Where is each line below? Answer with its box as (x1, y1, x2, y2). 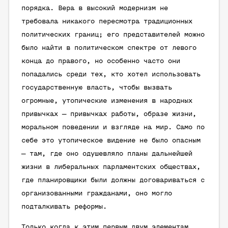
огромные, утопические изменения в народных (21, 97, 192, 105)
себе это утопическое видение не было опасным (21, 137, 201, 145)
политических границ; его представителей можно (21, 31, 205, 39)
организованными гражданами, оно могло (21, 190, 172, 197)
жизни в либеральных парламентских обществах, (21, 163, 201, 171)
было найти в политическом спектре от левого (21, 44, 196, 52)
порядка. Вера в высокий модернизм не (21, 5, 168, 12)
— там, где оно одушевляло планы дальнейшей (21, 150, 192, 158)
